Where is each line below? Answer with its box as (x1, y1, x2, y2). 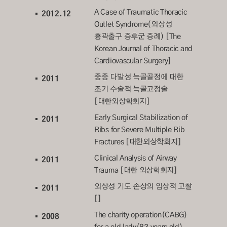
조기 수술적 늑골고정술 (94, 83, 168, 95)
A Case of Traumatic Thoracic (94, 6, 187, 18)
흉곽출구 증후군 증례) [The (94, 30, 181, 42)
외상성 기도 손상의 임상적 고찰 (94, 180, 192, 192)
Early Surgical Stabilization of (94, 111, 188, 123)
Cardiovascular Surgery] (94, 55, 172, 66)
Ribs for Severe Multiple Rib (94, 124, 185, 135)
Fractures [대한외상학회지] (94, 136, 181, 147)
